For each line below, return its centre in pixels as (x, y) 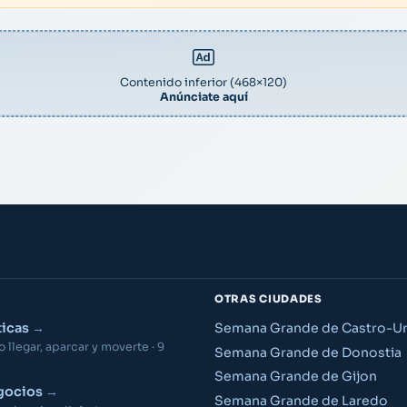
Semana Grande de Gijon (296, 377)
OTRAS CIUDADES (268, 298)
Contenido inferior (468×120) (203, 83)
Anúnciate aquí (203, 98)
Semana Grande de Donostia (308, 352)
